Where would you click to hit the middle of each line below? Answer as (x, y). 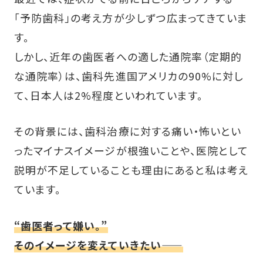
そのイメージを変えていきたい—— (98, 245)
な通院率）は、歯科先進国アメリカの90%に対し (129, 75)
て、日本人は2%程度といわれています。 (109, 95)
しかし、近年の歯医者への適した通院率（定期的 (128, 56)
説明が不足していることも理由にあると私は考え (131, 170)
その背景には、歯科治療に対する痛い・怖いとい (128, 131)
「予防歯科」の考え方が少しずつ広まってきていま (131, 17)
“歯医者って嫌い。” (61, 225)
